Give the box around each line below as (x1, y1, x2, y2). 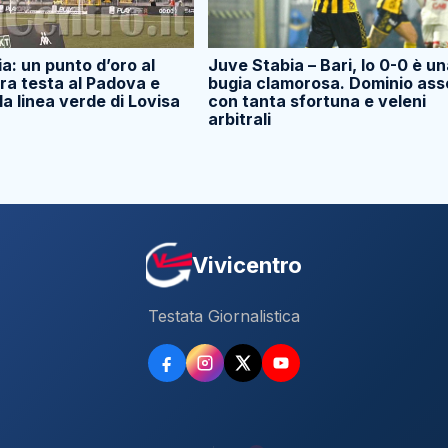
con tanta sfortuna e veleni (208, 91, 426, 112)
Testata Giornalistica (148, 306, 300, 327)
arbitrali (208, 109, 271, 130)
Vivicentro (192, 252, 302, 279)
